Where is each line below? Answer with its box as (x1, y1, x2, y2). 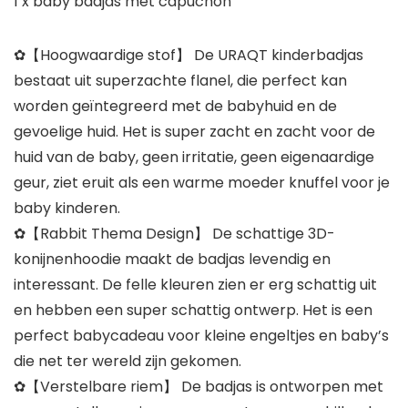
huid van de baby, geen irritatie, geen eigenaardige (14, 147, 374, 168)
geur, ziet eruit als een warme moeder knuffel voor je (14, 172, 390, 194)
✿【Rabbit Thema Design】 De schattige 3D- (14, 223, 335, 245)
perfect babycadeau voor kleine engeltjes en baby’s (14, 325, 389, 347)
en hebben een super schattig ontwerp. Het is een (14, 300, 372, 321)
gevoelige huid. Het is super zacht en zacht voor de (14, 121, 375, 143)
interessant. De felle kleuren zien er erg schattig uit (14, 274, 377, 296)
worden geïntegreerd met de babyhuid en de (14, 96, 337, 117)
